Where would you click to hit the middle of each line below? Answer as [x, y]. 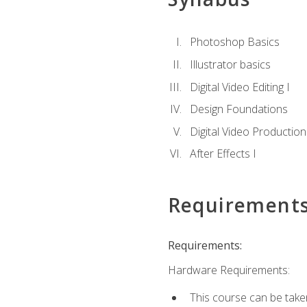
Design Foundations [238, 109]
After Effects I [223, 154]
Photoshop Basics [234, 42]
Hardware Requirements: [229, 270]
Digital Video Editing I [240, 87]
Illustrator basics [230, 64]
